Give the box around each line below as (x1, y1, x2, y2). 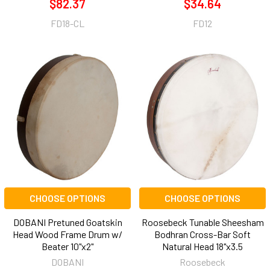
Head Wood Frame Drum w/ (13, 228, 122, 240)
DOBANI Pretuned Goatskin (13, 216, 122, 228)
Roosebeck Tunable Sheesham (141, 216, 264, 228)
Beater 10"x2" (42, 240, 93, 253)
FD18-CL (51, 17, 84, 30)
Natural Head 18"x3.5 (162, 240, 243, 253)
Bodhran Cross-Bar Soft (154, 228, 251, 240)
